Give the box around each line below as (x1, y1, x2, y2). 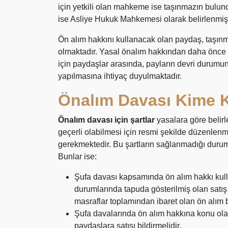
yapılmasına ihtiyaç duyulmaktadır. (58, 72, 182, 80)
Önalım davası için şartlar (58, 116, 157, 124)
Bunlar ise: (58, 152, 97, 161)
